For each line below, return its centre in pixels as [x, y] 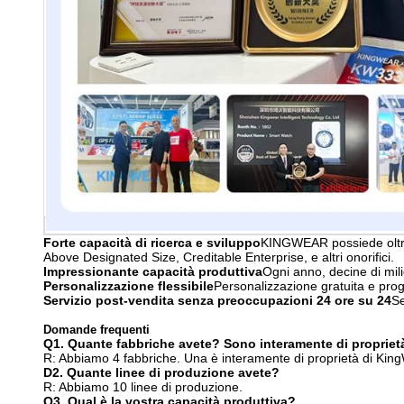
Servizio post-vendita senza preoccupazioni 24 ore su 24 [217, 300]
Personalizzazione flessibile [129, 285]
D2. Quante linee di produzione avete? [161, 372]
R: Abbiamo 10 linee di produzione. [143, 386]
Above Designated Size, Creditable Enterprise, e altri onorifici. [219, 257]
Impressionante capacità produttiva [153, 271]
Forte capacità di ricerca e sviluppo [152, 242]
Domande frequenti [96, 330]
